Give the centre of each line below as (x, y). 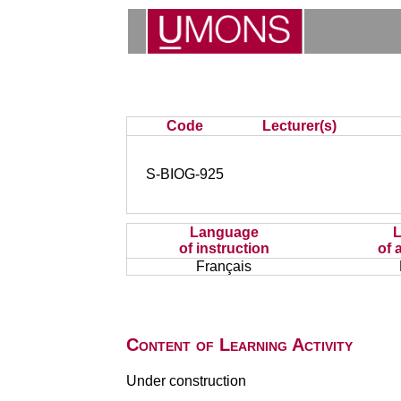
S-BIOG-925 (185, 174)
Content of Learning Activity (239, 345)
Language (224, 232)
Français (224, 266)
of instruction (224, 248)
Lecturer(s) (300, 126)
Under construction (186, 381)
